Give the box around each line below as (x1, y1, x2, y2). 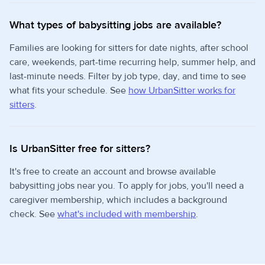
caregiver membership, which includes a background (9, 194, 227, 206)
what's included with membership (57, 208, 196, 220)
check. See (9, 208, 57, 220)
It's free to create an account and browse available (9, 166, 216, 177)
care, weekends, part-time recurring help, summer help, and (9, 56, 256, 68)
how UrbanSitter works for (128, 85, 235, 96)
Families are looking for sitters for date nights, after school (9, 42, 248, 54)
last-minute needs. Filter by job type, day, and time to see (9, 70, 246, 82)
